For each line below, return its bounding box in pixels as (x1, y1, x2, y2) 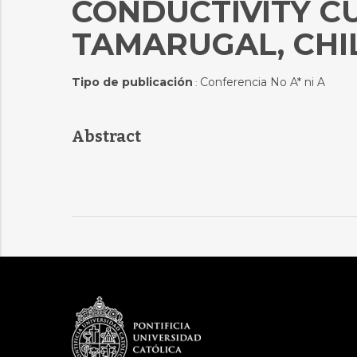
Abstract (71, 127, 141, 146)
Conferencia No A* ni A (199, 75, 325, 89)
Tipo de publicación (71, 75, 193, 89)
